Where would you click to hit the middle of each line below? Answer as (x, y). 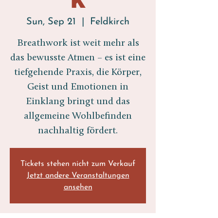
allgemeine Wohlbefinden (78, 116)
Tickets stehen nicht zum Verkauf (78, 164)
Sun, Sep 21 (51, 22)
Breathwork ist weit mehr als (78, 43)
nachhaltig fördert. (78, 131)
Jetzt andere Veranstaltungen (78, 176)
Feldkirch (110, 22)
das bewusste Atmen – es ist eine (78, 58)
